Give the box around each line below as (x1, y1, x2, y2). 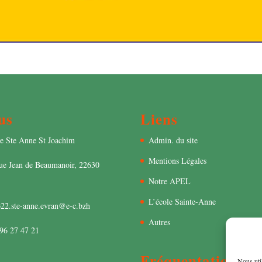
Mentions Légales (149, 155, 207, 167)
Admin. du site (149, 135, 198, 146)
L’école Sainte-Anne (149, 196, 216, 208)
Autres (149, 216, 171, 228)
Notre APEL (149, 175, 191, 187)
